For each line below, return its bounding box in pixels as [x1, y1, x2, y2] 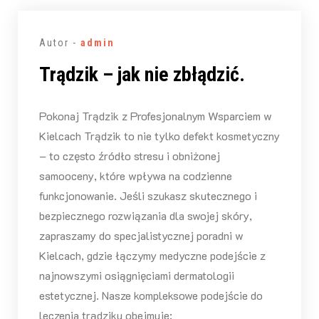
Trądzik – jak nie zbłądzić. [38, 62, 245, 86]
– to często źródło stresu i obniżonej [38, 147, 220, 163]
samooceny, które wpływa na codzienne [38, 167, 232, 183]
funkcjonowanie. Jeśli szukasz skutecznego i [38, 187, 257, 203]
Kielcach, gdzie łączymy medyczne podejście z [38, 247, 266, 263]
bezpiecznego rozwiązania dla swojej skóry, [38, 207, 252, 223]
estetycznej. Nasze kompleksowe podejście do [38, 287, 263, 303]
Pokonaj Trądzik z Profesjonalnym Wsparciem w [38, 108, 272, 123]
